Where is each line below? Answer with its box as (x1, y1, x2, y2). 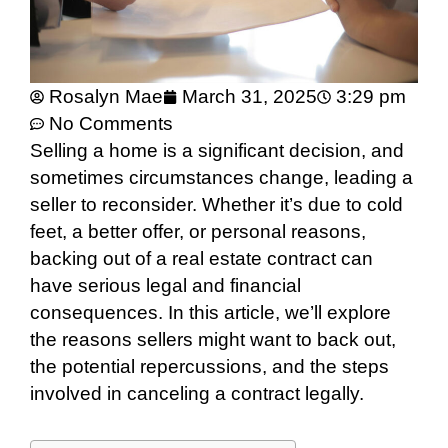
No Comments (49, 113, 173, 135)
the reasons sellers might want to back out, (30, 329, 396, 351)
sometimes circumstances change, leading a (30, 167, 413, 189)
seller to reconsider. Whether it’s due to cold (30, 194, 403, 216)
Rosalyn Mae (49, 86, 163, 108)
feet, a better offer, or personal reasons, (30, 221, 366, 243)
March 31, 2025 (182, 86, 317, 108)
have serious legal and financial (30, 275, 301, 297)
